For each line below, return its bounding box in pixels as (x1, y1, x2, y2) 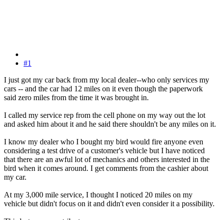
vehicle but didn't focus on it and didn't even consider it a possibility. (4, 199, 215, 208)
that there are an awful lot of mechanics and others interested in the (4, 155, 210, 164)
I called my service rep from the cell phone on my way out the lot (4, 111, 205, 120)
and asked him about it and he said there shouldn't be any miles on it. (4, 120, 216, 129)
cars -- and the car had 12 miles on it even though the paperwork (4, 84, 203, 93)
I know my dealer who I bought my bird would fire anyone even (4, 137, 203, 146)
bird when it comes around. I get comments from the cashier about (4, 164, 208, 173)
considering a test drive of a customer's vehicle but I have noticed (4, 146, 205, 155)
